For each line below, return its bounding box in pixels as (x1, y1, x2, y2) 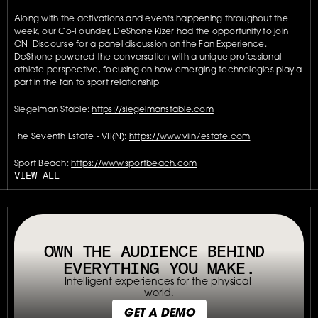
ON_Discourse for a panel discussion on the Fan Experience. (14, 40, 267, 50)
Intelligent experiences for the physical (64, 278, 251, 288)
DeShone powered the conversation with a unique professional (14, 53, 282, 62)
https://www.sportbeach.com (71, 160, 197, 169)
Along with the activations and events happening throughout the (14, 15, 288, 24)
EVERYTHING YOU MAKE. (62, 258, 256, 279)
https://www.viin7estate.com (128, 133, 251, 142)
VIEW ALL (14, 170, 60, 182)
